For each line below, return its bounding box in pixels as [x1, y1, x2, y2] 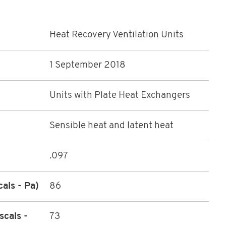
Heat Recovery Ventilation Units [49, 30, 184, 40]
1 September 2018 [49, 61, 126, 71]
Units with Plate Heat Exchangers [49, 91, 190, 101]
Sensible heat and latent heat [49, 121, 174, 131]
